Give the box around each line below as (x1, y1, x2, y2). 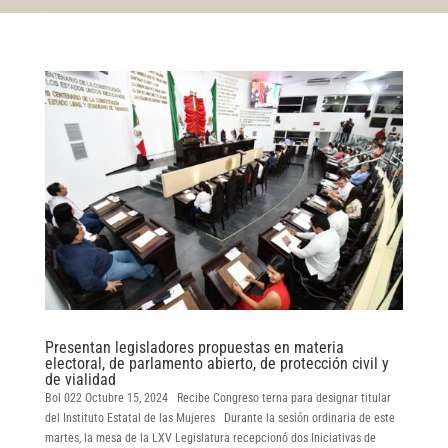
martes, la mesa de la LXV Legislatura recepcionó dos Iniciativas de (44, 430, 376, 445)
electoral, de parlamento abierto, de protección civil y (44, 353, 389, 373)
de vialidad (44, 369, 116, 389)
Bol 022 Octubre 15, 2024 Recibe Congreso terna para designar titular (44, 390, 391, 405)
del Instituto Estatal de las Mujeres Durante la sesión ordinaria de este (44, 410, 395, 425)
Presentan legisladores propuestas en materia (44, 337, 344, 357)
